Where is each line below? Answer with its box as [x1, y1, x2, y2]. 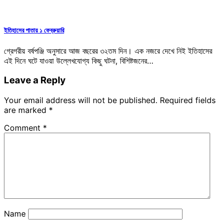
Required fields [160, 95, 216, 106]
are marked [4, 105, 49, 115]
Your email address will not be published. [4, 95, 157, 106]
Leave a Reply [4, 74, 66, 86]
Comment [4, 123, 43, 133]
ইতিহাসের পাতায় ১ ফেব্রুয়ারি [4, 26, 64, 35]
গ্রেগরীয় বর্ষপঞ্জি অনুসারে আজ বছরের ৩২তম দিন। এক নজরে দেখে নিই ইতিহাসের [4, 45, 212, 56]
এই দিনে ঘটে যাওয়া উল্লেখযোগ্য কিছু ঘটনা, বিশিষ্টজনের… [4, 55, 153, 66]
